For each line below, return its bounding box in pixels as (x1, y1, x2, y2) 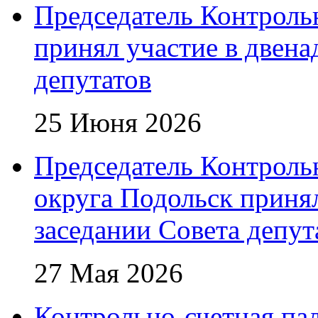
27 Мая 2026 (34, 258, 183, 288)
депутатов (34, 64, 151, 94)
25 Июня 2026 (34, 107, 202, 138)
